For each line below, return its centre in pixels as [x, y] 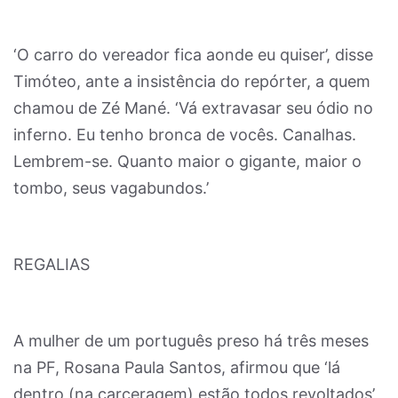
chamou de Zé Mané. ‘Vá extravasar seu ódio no [193, 108]
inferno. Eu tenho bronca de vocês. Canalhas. [185, 135]
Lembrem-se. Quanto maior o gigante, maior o [187, 161]
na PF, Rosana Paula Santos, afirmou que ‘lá [177, 367]
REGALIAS [52, 264]
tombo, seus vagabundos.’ [111, 188]
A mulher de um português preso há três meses [191, 341]
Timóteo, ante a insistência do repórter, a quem [192, 81]
